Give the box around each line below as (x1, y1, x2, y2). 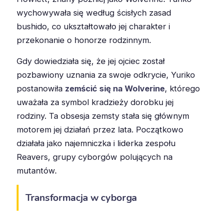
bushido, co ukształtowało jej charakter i (17, 22, 170, 31)
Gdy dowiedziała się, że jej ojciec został (17, 56, 165, 66)
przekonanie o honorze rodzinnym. (17, 35, 151, 45)
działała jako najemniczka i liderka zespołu (17, 138, 175, 148)
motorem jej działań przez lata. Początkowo (17, 124, 183, 134)
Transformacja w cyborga (25, 191, 137, 204)
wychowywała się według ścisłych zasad (17, 8, 171, 18)
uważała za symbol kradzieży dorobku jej (17, 97, 174, 107)
